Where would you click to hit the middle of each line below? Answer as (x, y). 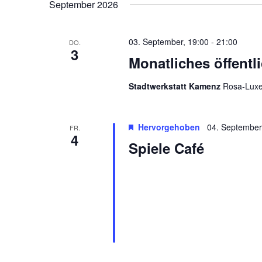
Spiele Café (166, 148)
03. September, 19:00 (168, 42)
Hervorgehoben (169, 127)
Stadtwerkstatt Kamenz (175, 86)
